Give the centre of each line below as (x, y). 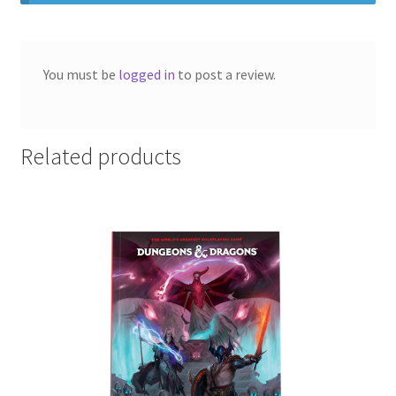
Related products (100, 156)
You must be (80, 75)
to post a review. (225, 75)
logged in (146, 75)
